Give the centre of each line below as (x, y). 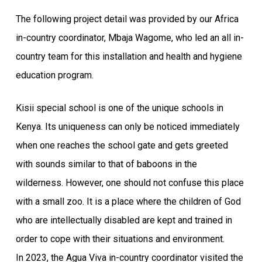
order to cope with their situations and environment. (120, 239)
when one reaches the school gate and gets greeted (122, 145)
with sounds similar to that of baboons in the (106, 164)
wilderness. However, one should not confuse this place (130, 183)
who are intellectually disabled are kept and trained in (124, 220)
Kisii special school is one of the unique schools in (119, 108)
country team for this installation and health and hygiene (129, 56)
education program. (54, 75)
